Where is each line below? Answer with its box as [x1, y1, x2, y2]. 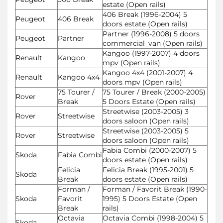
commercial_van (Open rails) [103, 38, 203, 48]
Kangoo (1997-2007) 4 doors [103, 48, 200, 58]
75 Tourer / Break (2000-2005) [103, 87, 206, 97]
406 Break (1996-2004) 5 [103, 9, 187, 19]
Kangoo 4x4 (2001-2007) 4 [103, 68, 193, 77]
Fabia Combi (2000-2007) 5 [103, 145, 197, 155]
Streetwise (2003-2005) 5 [103, 126, 189, 135]
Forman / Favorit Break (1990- [103, 184, 207, 194]
